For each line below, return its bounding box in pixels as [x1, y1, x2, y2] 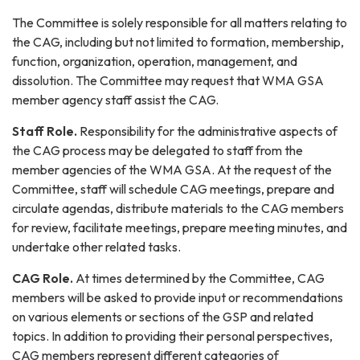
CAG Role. [12, 270, 76, 287]
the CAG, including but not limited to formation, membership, [12, 34, 344, 51]
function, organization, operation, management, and [12, 53, 297, 70]
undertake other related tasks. [12, 239, 181, 256]
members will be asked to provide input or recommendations [12, 289, 343, 306]
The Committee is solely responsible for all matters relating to [12, 14, 347, 31]
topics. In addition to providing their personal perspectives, [12, 328, 333, 345]
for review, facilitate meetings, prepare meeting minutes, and [12, 219, 347, 236]
